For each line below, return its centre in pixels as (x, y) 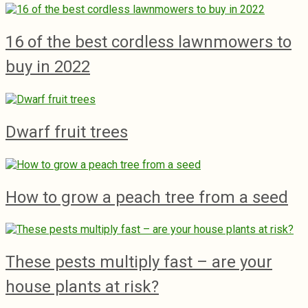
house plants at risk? (82, 287)
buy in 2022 (48, 66)
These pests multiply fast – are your (139, 262)
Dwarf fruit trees (67, 132)
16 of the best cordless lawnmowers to (148, 42)
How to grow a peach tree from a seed (147, 197)
